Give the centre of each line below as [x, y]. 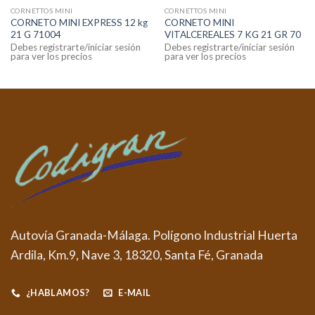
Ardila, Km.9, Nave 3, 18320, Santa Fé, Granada [137, 255]
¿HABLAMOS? [58, 292]
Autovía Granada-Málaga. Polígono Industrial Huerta [154, 236]
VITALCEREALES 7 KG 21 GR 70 [232, 34]
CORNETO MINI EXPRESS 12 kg [79, 22]
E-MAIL [135, 292]
